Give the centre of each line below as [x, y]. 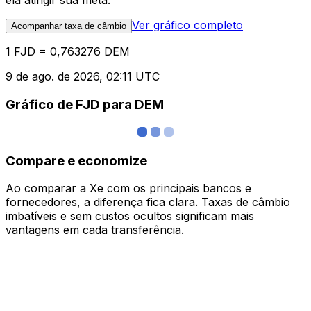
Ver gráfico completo [187, 25]
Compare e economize [76, 160]
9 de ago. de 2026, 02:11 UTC [83, 77]
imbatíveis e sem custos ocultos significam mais [130, 216]
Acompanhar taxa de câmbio [69, 26]
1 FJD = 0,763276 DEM [68, 52]
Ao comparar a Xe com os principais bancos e [128, 188]
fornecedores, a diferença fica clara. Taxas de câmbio [148, 202]
